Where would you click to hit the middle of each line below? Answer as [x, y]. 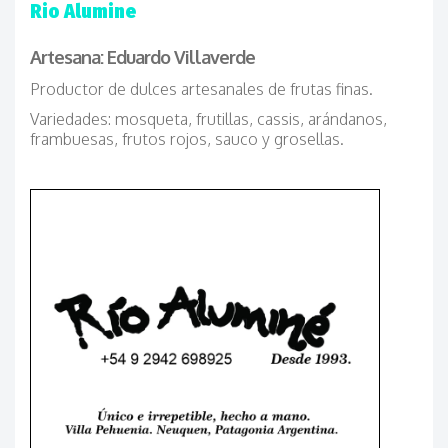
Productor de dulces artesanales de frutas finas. [201, 89]
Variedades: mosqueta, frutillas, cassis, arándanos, [208, 119]
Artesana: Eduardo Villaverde [142, 57]
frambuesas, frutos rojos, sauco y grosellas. [187, 139]
